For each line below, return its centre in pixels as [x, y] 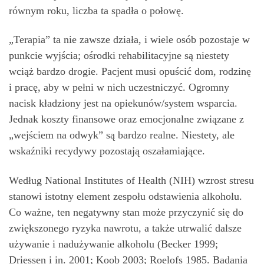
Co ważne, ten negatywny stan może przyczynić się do [126, 212]
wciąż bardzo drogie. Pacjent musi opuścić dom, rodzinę [130, 72]
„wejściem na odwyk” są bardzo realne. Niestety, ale [122, 135]
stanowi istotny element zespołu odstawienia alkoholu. [126, 196]
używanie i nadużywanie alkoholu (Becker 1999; [113, 244]
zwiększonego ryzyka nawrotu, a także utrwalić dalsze [125, 228]
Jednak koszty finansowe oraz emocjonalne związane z [126, 119]
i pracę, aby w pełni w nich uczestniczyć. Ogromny [119, 88]
